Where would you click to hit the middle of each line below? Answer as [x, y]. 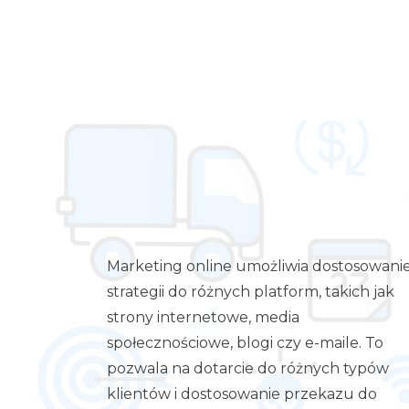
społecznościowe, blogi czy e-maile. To [245, 343]
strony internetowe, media [203, 318]
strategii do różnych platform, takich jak [251, 292]
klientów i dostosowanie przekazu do [242, 394]
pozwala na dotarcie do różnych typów [248, 369]
